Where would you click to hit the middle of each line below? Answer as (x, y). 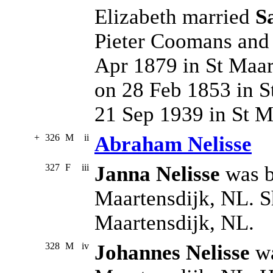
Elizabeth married (175, 17)
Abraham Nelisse (173, 144)
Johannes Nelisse (172, 253)
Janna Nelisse (157, 174)
